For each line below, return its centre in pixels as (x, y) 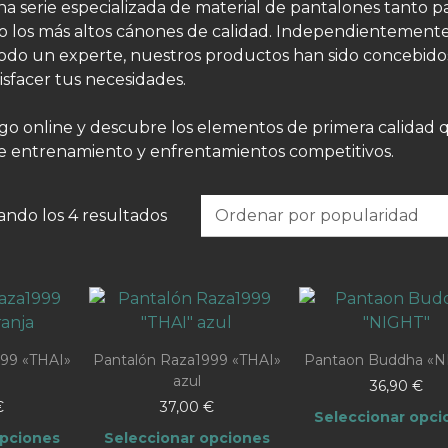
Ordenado (207, 214)
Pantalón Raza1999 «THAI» (186, 359)
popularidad (215, 262)
